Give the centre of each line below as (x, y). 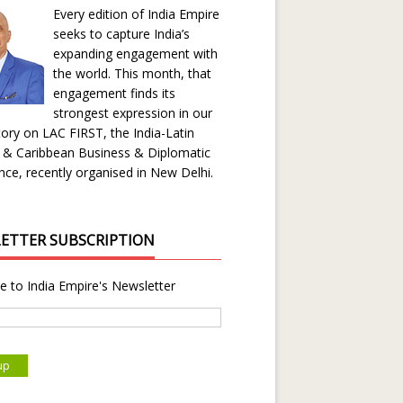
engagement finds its (114, 93)
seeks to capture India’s (121, 34)
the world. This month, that (132, 73)
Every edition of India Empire (136, 14)
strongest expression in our (133, 113)
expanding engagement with (135, 54)
